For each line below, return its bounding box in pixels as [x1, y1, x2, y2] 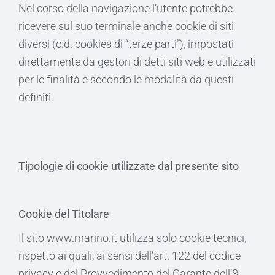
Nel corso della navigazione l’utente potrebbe [18, 2, 233, 15]
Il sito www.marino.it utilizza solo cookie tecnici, [18, 231, 246, 244]
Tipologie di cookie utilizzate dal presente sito [18, 160, 239, 172]
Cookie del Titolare [18, 207, 109, 220]
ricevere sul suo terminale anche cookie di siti [18, 20, 234, 33]
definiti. [18, 91, 53, 104]
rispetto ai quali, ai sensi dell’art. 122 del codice [18, 249, 241, 262]
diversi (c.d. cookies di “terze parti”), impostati [18, 37, 234, 50]
